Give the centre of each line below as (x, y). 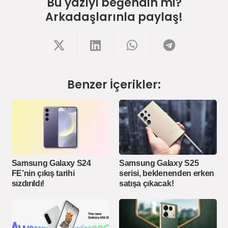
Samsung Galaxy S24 (51, 163)
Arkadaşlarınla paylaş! (114, 17)
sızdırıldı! (28, 184)
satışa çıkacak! (147, 184)
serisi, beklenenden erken (167, 174)
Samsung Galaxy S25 (159, 163)
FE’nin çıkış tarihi (43, 174)
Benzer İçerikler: (114, 85)
